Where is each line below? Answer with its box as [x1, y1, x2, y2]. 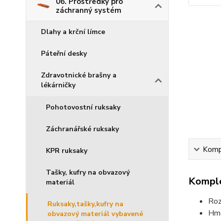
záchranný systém [56, 5, 121, 16]
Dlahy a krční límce [41, 27, 105, 37]
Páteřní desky [41, 49, 87, 59]
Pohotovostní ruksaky [46, 103, 120, 112]
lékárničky [41, 80, 75, 90]
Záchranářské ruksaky [46, 124, 119, 134]
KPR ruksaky [46, 146, 87, 156]
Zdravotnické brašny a [41, 71, 116, 80]
